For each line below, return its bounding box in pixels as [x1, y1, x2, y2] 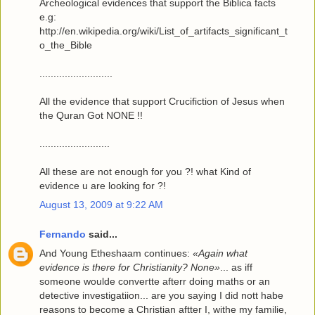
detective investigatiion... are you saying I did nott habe [39, 290, 283, 302]
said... [86, 228, 117, 240]
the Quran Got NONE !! [39, 110, 143, 122]
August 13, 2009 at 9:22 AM [39, 199, 163, 211]
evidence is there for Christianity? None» [39, 262, 220, 274]
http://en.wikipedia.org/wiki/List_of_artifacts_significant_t [39, 25, 288, 37]
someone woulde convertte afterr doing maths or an [39, 276, 270, 288]
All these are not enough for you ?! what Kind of [39, 166, 251, 178]
